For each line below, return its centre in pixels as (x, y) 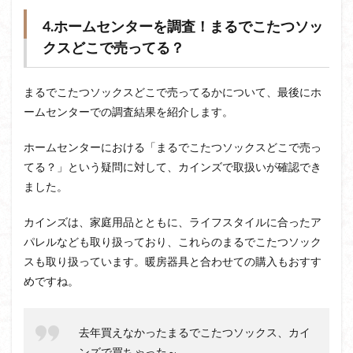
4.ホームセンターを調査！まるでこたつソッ (183, 28)
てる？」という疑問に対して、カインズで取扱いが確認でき (173, 168)
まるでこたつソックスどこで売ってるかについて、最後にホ (173, 93)
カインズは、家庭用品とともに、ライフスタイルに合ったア (173, 223)
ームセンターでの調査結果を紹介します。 (128, 113)
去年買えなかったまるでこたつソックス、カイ (195, 333)
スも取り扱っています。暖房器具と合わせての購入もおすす (173, 262)
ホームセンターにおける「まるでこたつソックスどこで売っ (173, 148)
